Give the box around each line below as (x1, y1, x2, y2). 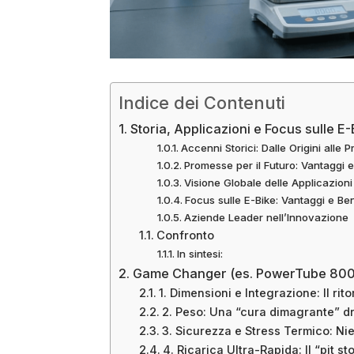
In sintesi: (176, 247, 223, 260)
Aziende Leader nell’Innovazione (183, 210, 348, 224)
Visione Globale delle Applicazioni (183, 175, 352, 189)
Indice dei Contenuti (119, 92, 286, 113)
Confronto (156, 228, 214, 243)
